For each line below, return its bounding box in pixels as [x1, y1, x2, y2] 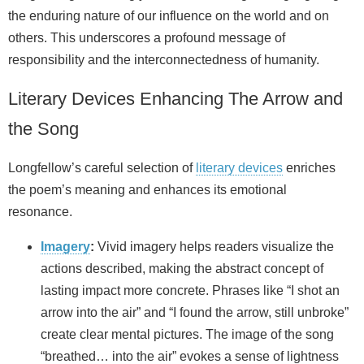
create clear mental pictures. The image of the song [41, 327, 334, 341]
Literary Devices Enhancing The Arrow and [8, 88, 343, 109]
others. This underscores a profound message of [8, 30, 285, 45]
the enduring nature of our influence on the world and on [8, 8, 329, 23]
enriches [283, 160, 336, 175]
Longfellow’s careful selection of [8, 160, 196, 175]
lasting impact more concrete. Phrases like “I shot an [41, 283, 340, 297]
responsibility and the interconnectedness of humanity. [8, 52, 319, 67]
